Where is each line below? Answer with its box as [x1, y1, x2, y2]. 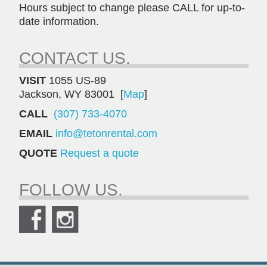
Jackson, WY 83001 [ [18, 88, 123, 100]
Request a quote [60, 147, 139, 159]
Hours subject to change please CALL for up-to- [18, 1, 245, 14]
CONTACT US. [18, 48, 131, 67]
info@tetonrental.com [55, 127, 157, 139]
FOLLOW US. [18, 180, 123, 199]
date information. [18, 15, 99, 27]
